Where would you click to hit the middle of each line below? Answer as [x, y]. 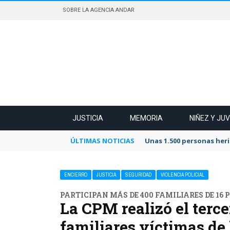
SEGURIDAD [138, 175]
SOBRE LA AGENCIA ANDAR [99, 10]
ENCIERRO [76, 175]
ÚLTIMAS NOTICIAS [102, 141]
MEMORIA [146, 118]
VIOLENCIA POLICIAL [183, 175]
